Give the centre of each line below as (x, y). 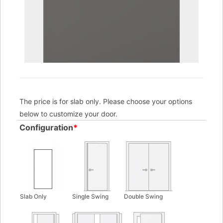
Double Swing (143, 196)
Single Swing (90, 196)
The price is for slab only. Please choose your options (106, 101)
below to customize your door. (68, 114)
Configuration (46, 127)
